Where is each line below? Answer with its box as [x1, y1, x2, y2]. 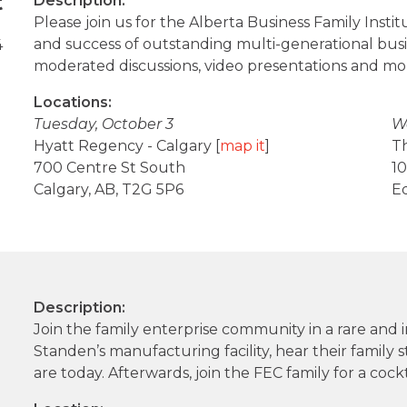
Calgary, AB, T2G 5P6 [34, 181, 184, 199]
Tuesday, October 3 [34, 115, 174, 134]
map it [220, 137, 266, 155]
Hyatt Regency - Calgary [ [34, 137, 221, 155]
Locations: [34, 94, 113, 112]
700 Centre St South [34, 159, 186, 177]
